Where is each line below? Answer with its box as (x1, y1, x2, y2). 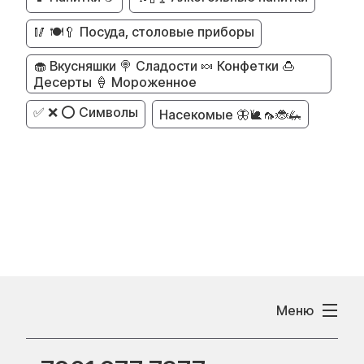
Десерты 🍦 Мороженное (33, 74, 197, 90)
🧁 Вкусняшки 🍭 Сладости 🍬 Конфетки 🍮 (33, 58, 295, 74)
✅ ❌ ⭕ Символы (33, 104, 138, 120)
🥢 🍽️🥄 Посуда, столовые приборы (33, 24, 254, 40)
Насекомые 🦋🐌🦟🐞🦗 (159, 106, 301, 123)
